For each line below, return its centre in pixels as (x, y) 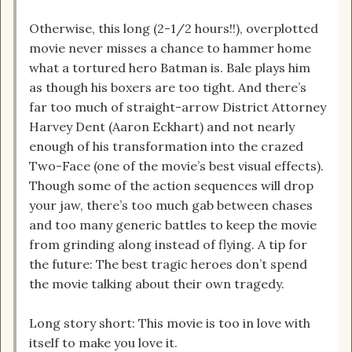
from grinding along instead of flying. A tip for (168, 245)
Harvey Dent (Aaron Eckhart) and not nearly (162, 127)
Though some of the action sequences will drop (171, 186)
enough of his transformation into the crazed (166, 147)
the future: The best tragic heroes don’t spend (168, 264)
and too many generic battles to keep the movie (173, 225)
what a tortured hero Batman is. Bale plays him (170, 68)
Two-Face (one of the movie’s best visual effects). (176, 166)
